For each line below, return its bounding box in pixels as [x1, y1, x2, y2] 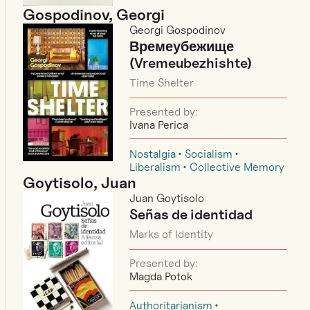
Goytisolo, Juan [23, 173, 137, 192]
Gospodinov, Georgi [23, 5, 165, 24]
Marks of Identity [129, 227, 214, 241]
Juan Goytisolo [129, 191, 205, 205]
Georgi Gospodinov [129, 23, 226, 37]
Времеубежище [129, 37, 235, 55]
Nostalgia [129, 147, 176, 161]
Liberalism [129, 160, 181, 174]
